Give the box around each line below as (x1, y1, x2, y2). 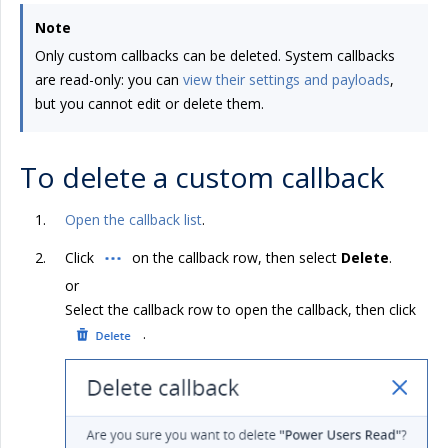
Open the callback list (65, 210, 202, 229)
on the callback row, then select (128, 247, 341, 267)
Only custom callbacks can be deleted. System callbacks (35, 46, 395, 65)
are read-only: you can (35, 70, 183, 89)
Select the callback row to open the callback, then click (65, 300, 416, 319)
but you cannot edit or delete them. (35, 94, 264, 113)
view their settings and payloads (183, 70, 390, 89)
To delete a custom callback (20, 158, 384, 196)
